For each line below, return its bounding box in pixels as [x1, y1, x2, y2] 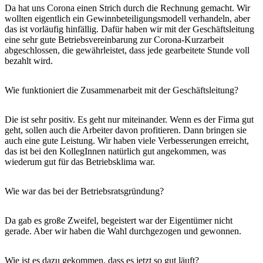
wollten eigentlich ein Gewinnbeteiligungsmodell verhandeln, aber [5, 13, 250, 23]
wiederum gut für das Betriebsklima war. [5, 156, 155, 167]
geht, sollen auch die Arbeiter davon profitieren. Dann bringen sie [5, 124, 247, 135]
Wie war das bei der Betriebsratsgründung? [5, 186, 164, 196]
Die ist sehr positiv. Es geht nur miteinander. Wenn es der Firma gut [5, 114, 254, 124]
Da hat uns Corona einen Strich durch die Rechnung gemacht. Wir [5, 2, 250, 13]
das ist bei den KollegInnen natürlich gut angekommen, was [5, 146, 226, 156]
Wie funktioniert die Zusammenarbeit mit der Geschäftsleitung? [5, 85, 238, 95]
